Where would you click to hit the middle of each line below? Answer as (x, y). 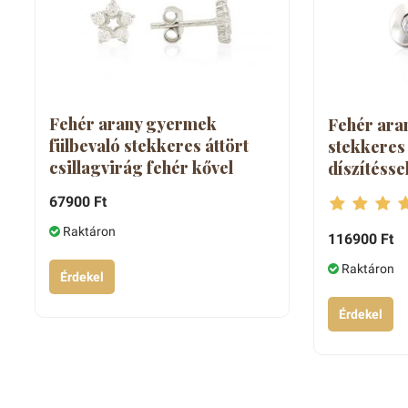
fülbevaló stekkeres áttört (148, 146)
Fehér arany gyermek (133, 124)
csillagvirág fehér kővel (141, 168)
